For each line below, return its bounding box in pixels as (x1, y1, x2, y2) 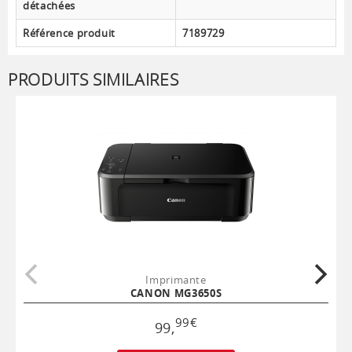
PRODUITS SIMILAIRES (8, 68, 179, 91)
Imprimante (145, 273, 207, 288)
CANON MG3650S (130, 286, 222, 301)
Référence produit (23, 26, 116, 41)
